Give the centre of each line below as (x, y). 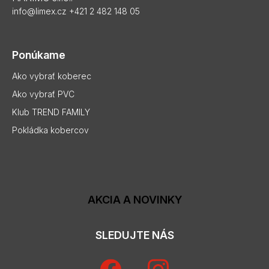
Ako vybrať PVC (43, 94)
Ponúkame (39, 55)
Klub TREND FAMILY (51, 112)
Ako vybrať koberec (52, 76)
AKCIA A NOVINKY (134, 199)
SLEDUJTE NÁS (134, 235)
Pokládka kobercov (50, 130)
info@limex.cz (39, 11)
